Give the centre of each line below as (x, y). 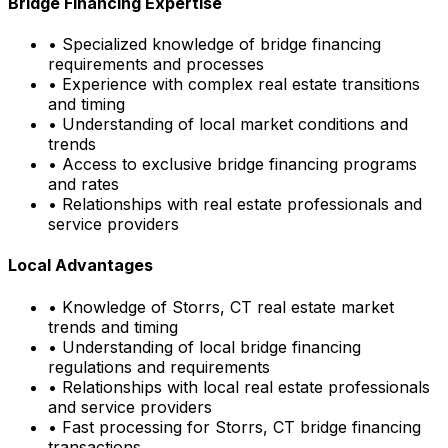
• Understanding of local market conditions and (228, 124)
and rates (83, 184)
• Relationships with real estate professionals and (235, 204)
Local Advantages (80, 265)
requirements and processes (156, 64)
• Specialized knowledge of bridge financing (214, 44)
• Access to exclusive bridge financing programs (232, 164)
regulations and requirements (159, 366)
